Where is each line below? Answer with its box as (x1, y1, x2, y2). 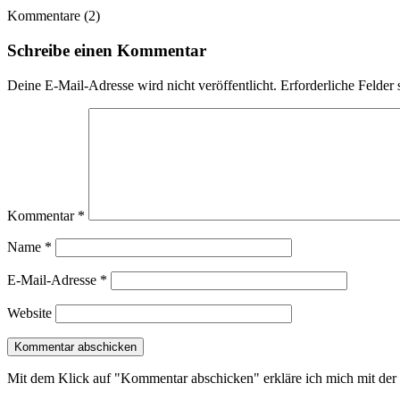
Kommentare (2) (7, 8, 100, 24)
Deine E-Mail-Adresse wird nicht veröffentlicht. (7, 77, 277, 93)
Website (7, 304, 52, 321)
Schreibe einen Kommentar (7, 40, 206, 60)
